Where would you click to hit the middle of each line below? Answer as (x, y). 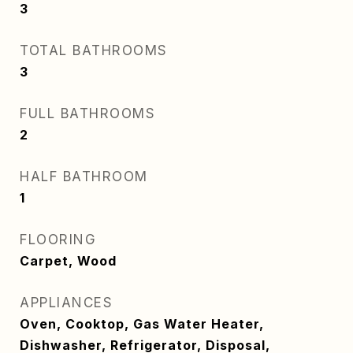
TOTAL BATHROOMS (94, 50)
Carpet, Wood (68, 261)
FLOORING (58, 240)
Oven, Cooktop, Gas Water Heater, (142, 324)
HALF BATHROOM (84, 176)
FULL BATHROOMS (87, 113)
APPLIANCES (66, 303)
